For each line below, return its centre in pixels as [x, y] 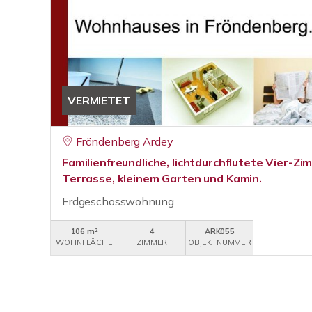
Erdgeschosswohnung [118, 201]
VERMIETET [99, 100]
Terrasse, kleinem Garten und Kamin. [162, 178]
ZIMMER [152, 242]
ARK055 [219, 231]
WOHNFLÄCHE [84, 242]
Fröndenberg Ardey [124, 141]
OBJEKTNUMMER [220, 242]
